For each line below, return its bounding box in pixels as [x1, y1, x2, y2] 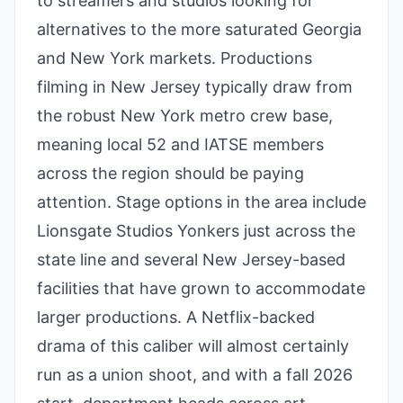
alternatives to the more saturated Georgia [37, 20, 362, 39]
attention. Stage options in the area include [37, 193, 366, 211]
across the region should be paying [37, 164, 304, 183]
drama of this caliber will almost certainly [37, 336, 349, 355]
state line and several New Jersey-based [37, 250, 345, 269]
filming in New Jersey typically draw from [37, 77, 353, 96]
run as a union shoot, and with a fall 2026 [37, 365, 353, 384]
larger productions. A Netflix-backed [37, 308, 315, 327]
